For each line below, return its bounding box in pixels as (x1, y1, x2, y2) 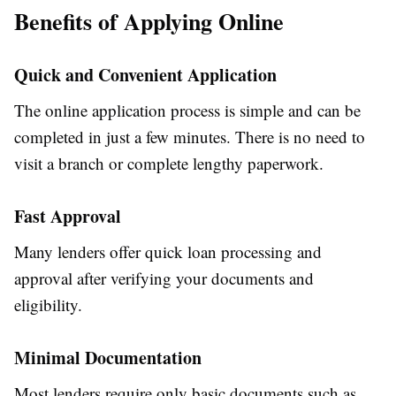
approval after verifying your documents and (14, 267, 314, 290)
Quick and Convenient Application (14, 62, 277, 88)
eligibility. (14, 293, 82, 316)
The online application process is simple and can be (14, 99, 361, 122)
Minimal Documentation (14, 345, 202, 371)
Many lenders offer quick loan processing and (14, 240, 322, 263)
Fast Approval (14, 203, 121, 230)
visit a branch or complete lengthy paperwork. (14, 152, 324, 175)
